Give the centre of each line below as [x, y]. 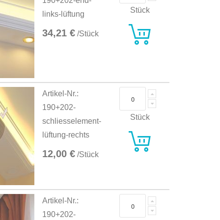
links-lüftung [64, 14]
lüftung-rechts [66, 135]
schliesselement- [72, 121]
